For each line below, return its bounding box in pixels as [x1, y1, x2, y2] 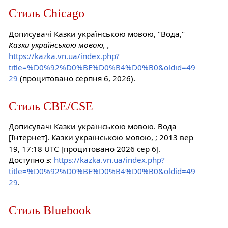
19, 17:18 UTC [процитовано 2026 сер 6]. [8, 144, 161, 154]
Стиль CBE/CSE [8, 99, 93, 113]
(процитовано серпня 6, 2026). [17, 73, 135, 83]
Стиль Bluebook [8, 203, 91, 217]
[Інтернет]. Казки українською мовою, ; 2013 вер [8, 132, 193, 143]
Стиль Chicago [8, 6, 84, 20]
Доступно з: [8, 155, 54, 165]
